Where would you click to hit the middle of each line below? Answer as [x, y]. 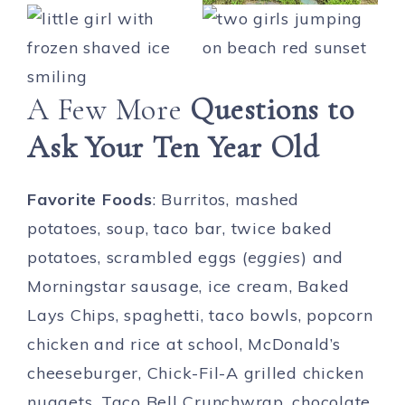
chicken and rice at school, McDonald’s [184, 344]
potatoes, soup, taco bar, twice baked [180, 229]
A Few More [109, 110]
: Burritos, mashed [226, 200]
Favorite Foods [90, 200]
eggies [274, 258]
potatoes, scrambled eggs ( [137, 258]
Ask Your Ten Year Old [173, 148]
